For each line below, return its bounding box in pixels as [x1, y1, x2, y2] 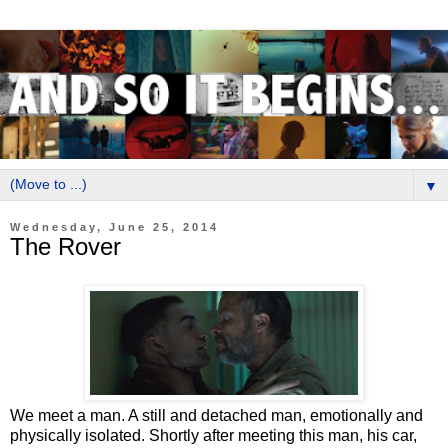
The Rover [10, 232, 121, 260]
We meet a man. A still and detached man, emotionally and [10, 406, 423, 424]
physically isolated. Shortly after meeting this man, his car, [10, 426, 417, 444]
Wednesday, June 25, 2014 [10, 220, 219, 233]
